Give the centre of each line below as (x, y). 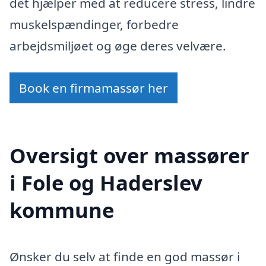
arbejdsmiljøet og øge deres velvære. (118, 45)
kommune (62, 210)
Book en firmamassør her (94, 88)
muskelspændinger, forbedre (94, 24)
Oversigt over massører (129, 156)
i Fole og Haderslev (106, 183)
